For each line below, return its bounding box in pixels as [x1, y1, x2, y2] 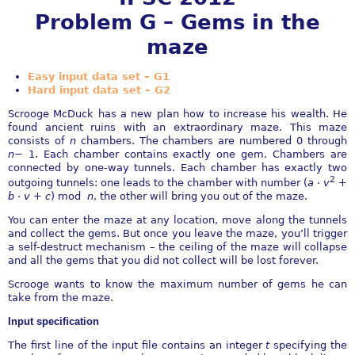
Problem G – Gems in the [35, 10, 320, 34]
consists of [8, 135, 70, 147]
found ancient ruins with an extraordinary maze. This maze [8, 121, 347, 133]
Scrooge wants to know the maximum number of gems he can [8, 278, 347, 291]
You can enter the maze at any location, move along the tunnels [8, 214, 347, 227]
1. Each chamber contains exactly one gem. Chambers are [28, 148, 348, 160]
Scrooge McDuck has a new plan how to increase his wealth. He [8, 108, 347, 120]
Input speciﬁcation [8, 315, 99, 328]
